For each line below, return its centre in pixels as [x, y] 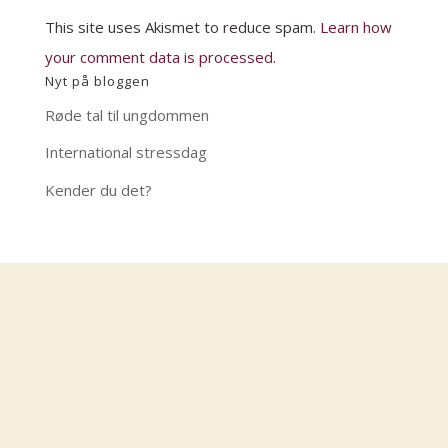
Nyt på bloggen [97, 80]
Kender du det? [98, 189]
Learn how [355, 26]
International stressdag [125, 152]
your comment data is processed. [160, 56]
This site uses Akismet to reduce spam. [182, 26]
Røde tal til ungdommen [126, 114]
